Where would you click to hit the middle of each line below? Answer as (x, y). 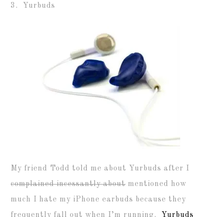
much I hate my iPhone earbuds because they (99, 199)
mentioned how (156, 184)
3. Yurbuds (33, 6)
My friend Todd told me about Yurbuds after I (100, 168)
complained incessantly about (68, 184)
